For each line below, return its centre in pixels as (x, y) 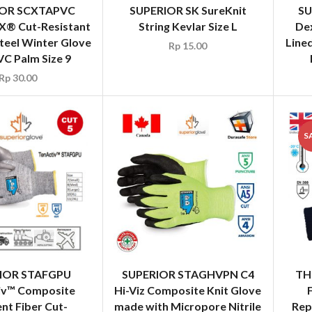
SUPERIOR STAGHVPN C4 (188, 274)
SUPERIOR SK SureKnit (188, 10)
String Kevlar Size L (188, 26)
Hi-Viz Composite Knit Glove (188, 290)
